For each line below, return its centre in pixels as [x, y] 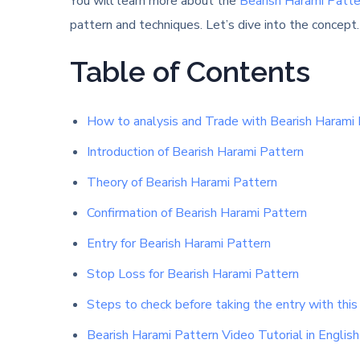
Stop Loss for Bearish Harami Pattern [192, 274]
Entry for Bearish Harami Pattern [178, 243]
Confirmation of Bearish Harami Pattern [196, 213]
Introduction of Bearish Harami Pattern [195, 151]
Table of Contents [190, 71]
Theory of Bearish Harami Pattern [182, 182]
